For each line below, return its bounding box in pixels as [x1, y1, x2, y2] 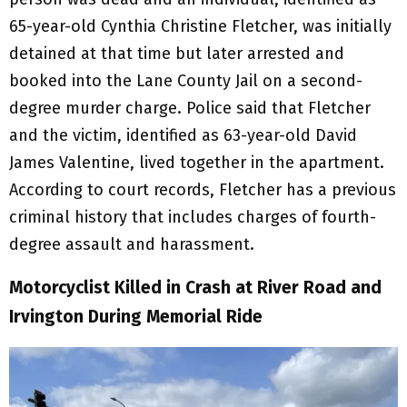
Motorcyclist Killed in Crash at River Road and [9, 276, 382, 298]
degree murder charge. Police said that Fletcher [9, 97, 371, 118]
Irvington [9, 305, 84, 327]
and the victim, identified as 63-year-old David [9, 124, 357, 145]
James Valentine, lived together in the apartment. [9, 152, 384, 173]
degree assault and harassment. [9, 233, 254, 254]
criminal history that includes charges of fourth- [9, 206, 376, 227]
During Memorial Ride [88, 305, 263, 327]
